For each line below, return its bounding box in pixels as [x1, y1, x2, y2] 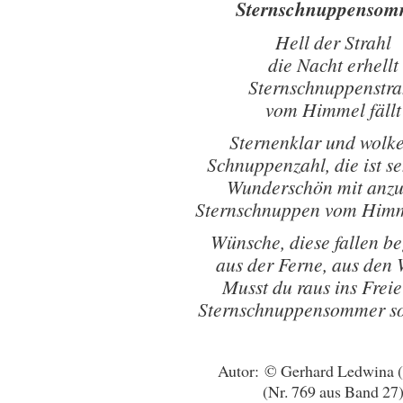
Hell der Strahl [274, 29, 391, 55]
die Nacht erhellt [267, 51, 399, 77]
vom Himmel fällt [264, 96, 401, 122]
